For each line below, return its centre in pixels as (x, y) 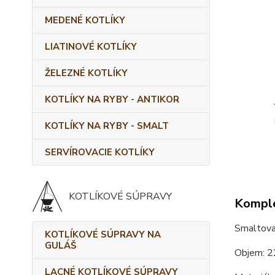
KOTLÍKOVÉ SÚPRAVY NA (103, 234)
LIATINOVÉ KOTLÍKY (91, 47)
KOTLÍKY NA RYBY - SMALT (107, 126)
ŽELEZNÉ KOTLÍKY (86, 73)
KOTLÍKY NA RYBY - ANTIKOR (112, 99)
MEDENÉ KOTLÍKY (85, 20)
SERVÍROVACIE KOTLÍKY (100, 152)
